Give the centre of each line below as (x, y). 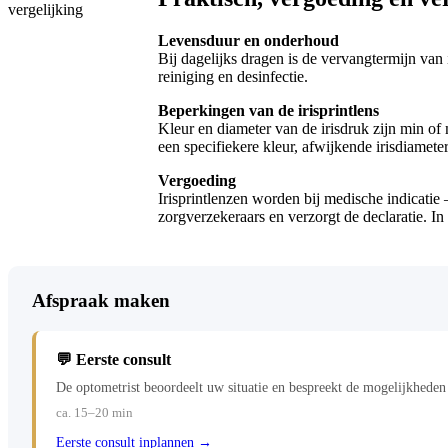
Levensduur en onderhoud (248, 41)
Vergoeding (197, 181)
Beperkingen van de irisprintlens (268, 111)
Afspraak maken (101, 301)
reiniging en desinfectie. (233, 77)
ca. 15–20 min (94, 412)
